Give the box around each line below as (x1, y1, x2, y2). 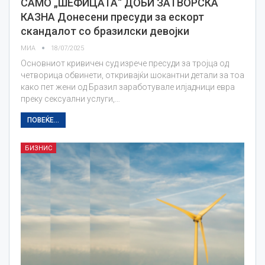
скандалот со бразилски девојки (21, 24, 189, 37)
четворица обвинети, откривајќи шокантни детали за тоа (21, 70, 244, 80)
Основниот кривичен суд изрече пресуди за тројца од (21, 58, 229, 68)
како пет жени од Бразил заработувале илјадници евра (21, 82, 235, 92)
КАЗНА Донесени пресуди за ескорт (21, 10, 204, 23)
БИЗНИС (25, 144, 52, 152)
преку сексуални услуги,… (21, 93, 120, 104)
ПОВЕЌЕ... (27, 115, 59, 124)
